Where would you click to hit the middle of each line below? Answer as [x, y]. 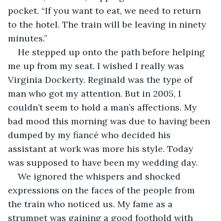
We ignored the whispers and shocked [100, 176]
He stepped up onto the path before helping [112, 52]
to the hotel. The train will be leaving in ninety [108, 24]
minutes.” [28, 38]
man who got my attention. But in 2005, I [96, 93]
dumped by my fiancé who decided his [91, 135]
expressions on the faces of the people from [103, 190]
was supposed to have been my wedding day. [103, 162]
